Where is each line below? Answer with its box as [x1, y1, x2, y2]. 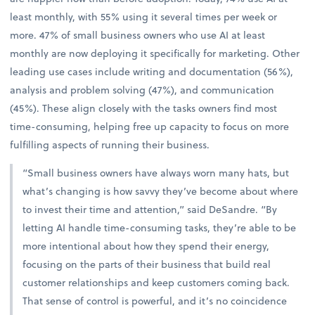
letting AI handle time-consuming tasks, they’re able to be [22, 220, 297, 236]
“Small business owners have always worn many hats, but [22, 165, 290, 181]
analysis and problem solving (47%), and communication [10, 82, 275, 98]
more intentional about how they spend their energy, [22, 238, 270, 254]
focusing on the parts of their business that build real [22, 257, 271, 272]
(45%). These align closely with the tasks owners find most [10, 101, 278, 116]
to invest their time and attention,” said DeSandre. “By [22, 202, 278, 217]
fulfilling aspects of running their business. [10, 137, 210, 153]
